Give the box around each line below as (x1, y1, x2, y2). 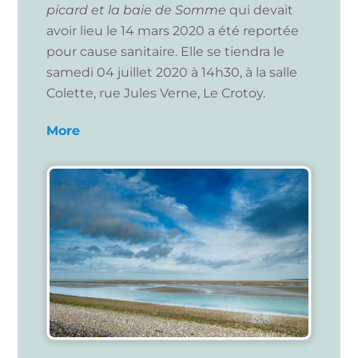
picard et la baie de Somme (46, 2, 229, 18)
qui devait (229, 2, 293, 18)
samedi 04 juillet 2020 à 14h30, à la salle (46, 64, 297, 80)
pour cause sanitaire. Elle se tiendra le (46, 43, 284, 59)
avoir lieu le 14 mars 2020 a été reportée (46, 22, 299, 38)
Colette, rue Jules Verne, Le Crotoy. (46, 85, 265, 101)
